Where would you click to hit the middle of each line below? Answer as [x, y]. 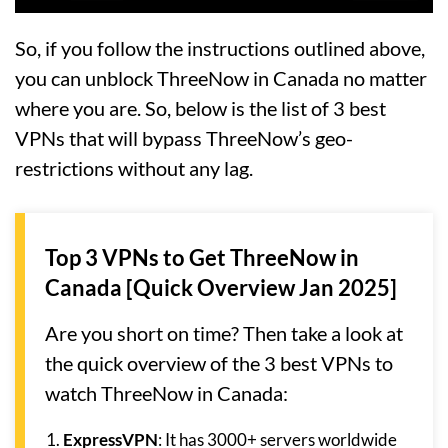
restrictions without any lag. [134, 168]
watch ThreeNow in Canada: [166, 393]
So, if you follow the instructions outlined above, [220, 48]
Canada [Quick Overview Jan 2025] [221, 288]
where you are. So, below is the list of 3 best [200, 108]
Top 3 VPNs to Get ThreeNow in [202, 258]
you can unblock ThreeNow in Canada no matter [221, 78]
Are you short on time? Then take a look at [224, 333]
